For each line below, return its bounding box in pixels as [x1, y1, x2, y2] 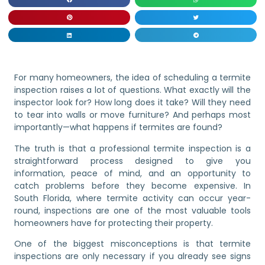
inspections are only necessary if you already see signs [14, 250, 251, 263]
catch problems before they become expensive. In [14, 179, 251, 192]
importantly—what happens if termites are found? [14, 121, 222, 134]
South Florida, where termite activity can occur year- [14, 192, 251, 204]
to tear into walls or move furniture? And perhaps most [14, 109, 251, 121]
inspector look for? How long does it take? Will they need [14, 96, 251, 109]
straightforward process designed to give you [14, 154, 251, 167]
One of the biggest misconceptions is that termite [14, 238, 251, 250]
